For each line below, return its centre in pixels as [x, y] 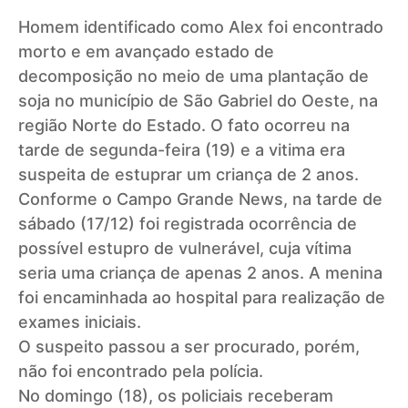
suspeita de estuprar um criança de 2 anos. [189, 174]
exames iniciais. [80, 321]
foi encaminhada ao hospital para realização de [202, 297]
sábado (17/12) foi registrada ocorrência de [188, 223]
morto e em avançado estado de [146, 51]
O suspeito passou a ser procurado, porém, [189, 346]
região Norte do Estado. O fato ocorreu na [184, 125]
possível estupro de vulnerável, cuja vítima [185, 248]
